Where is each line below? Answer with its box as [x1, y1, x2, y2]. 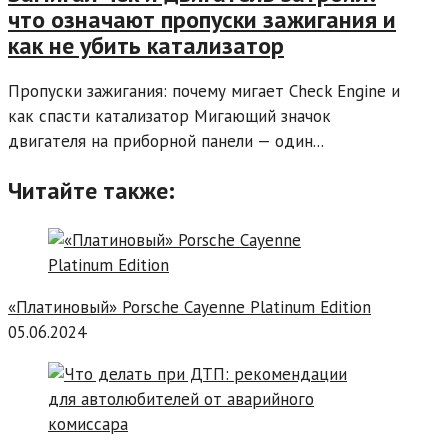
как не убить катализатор [8, 30, 284, 62]
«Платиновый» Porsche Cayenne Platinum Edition [8, 296, 371, 319]
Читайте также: [8, 175, 175, 207]
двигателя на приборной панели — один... [8, 130, 324, 153]
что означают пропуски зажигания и [8, 4, 396, 36]
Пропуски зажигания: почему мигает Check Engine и [8, 80, 400, 103]
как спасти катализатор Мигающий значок [8, 105, 331, 128]
